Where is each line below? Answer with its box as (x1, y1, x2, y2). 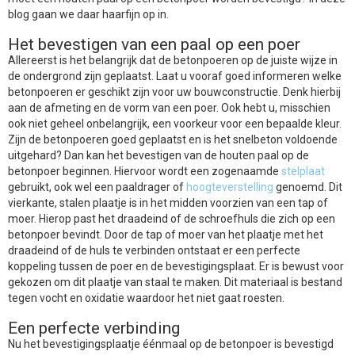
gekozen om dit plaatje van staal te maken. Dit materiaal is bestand (8, 276, 342, 288)
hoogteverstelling (186, 181, 273, 193)
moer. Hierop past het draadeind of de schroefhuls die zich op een (8, 212, 335, 225)
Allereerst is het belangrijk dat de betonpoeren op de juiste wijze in (8, 54, 338, 67)
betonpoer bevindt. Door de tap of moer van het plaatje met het (8, 228, 323, 241)
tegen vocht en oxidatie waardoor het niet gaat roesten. (8, 292, 284, 304)
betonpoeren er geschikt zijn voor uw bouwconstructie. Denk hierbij (8, 86, 341, 98)
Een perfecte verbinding (8, 319, 180, 338)
